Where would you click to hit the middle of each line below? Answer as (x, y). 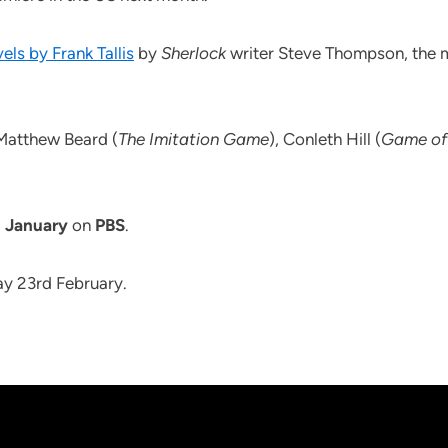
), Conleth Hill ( (325, 139)
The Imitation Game (193, 139)
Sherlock (193, 53)
